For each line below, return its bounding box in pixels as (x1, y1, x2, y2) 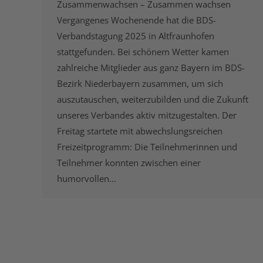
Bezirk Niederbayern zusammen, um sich (57, 77, 223, 90)
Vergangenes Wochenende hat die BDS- (57, 14, 216, 26)
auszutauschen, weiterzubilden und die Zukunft (57, 93, 248, 106)
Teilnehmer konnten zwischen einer (57, 157, 201, 169)
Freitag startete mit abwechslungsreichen (57, 125, 222, 137)
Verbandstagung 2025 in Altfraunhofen (57, 30, 214, 42)
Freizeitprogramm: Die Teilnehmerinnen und (57, 141, 237, 153)
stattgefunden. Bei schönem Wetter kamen (57, 46, 229, 58)
